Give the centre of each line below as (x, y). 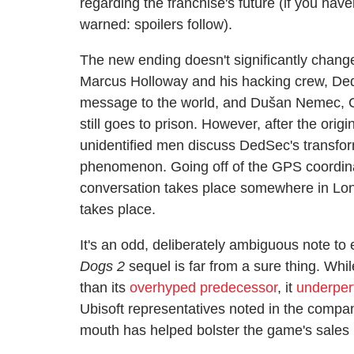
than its (105, 288)
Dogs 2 (102, 266)
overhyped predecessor (203, 288)
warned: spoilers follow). (156, 24)
